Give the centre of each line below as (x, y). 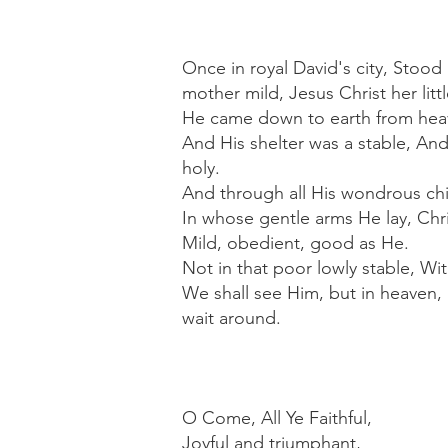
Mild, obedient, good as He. (295, 243)
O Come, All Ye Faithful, (277, 418)
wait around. (231, 318)
